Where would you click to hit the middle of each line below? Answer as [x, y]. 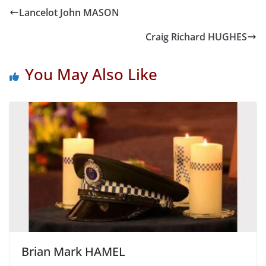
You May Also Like [91, 75]
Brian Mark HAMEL [73, 252]
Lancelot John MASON [69, 13]
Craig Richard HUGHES [196, 37]
